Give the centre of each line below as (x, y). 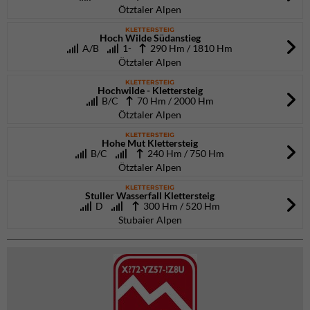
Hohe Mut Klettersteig (150, 143)
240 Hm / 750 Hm (184, 153)
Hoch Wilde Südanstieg (150, 38)
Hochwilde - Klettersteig (150, 90)
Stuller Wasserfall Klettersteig (150, 195)
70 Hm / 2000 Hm (173, 101)
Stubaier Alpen (150, 220)
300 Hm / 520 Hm (179, 206)
